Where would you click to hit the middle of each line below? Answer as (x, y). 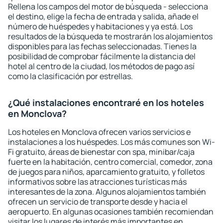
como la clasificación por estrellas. (70, 76)
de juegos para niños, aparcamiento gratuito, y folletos (106, 172)
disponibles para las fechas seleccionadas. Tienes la (102, 46)
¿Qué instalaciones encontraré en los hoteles (106, 103)
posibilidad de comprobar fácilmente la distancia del (102, 56)
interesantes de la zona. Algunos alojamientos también (107, 192)
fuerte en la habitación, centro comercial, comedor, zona (110, 162)
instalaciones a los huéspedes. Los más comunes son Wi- (111, 142)
